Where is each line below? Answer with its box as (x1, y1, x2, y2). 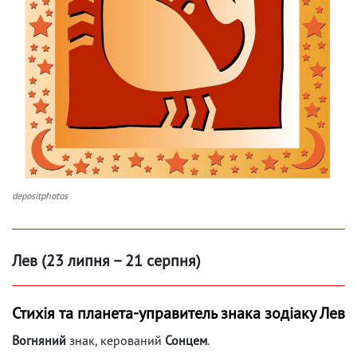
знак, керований (66, 331, 165, 348)
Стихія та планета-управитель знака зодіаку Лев (12, 302, 345, 324)
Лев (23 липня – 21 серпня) (12, 249, 201, 271)
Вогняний (12, 331, 66, 348)
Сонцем (165, 331, 207, 348)
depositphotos (12, 189, 68, 202)
